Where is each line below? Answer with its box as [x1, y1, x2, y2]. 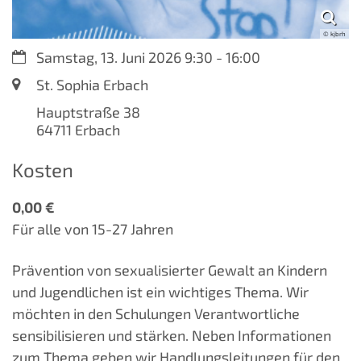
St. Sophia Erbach [36, 76, 148, 94]
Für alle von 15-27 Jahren [12, 220, 173, 239]
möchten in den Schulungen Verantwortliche [12, 305, 300, 323]
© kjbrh [323, 30, 346, 39]
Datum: [11, 48, 59, 66]
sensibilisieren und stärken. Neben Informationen [12, 326, 331, 345]
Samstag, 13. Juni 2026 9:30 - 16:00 [36, 48, 260, 67]
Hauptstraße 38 [36, 103, 140, 122]
